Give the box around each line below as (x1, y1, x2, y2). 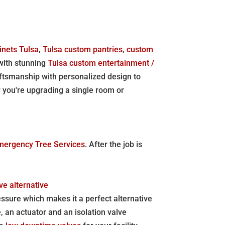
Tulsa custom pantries (43, 44, 123, 54)
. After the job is (85, 139, 143, 149)
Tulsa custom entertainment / (48, 58, 155, 68)
